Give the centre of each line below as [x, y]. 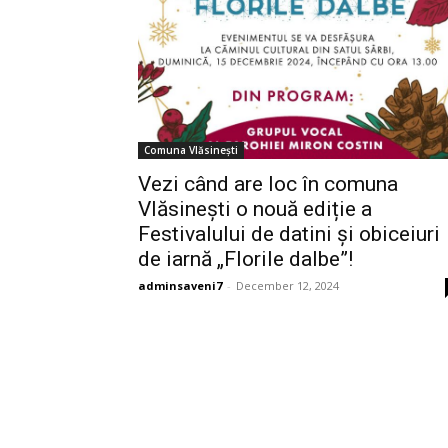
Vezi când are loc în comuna [268, 184]
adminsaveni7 [180, 286]
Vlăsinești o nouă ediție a [255, 209]
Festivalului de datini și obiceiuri [289, 234]
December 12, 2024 [287, 286]
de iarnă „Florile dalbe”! [245, 259]
